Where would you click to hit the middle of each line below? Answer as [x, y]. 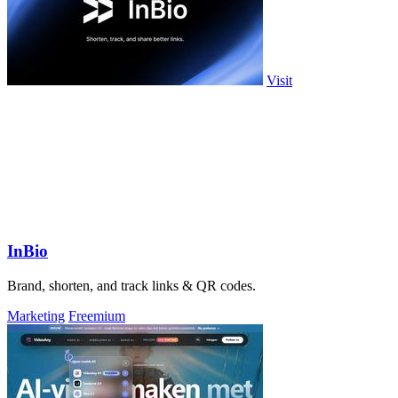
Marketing [36, 316]
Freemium [97, 316]
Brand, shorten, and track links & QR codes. [131, 286]
